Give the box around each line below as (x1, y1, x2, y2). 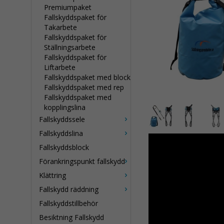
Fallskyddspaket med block (44, 72, 130, 82)
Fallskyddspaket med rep (44, 82, 124, 92)
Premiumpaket (44, 2, 91, 12)
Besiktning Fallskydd (39, 212, 104, 222)
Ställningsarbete (44, 42, 95, 52)
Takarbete (44, 22, 77, 32)
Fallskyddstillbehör (39, 198, 98, 208)
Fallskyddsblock (39, 142, 89, 152)
